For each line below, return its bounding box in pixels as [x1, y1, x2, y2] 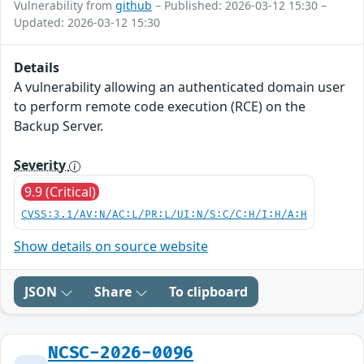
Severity [14, 156, 69, 175]
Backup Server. [14, 117, 103, 136]
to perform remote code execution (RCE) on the [14, 97, 305, 116]
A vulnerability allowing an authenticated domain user [14, 78, 345, 97]
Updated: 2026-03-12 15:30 [14, 15, 160, 31]
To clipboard [169, 283, 248, 301]
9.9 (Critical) [24, 183, 96, 201]
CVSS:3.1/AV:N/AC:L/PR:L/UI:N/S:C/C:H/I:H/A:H [21, 209, 307, 222]
